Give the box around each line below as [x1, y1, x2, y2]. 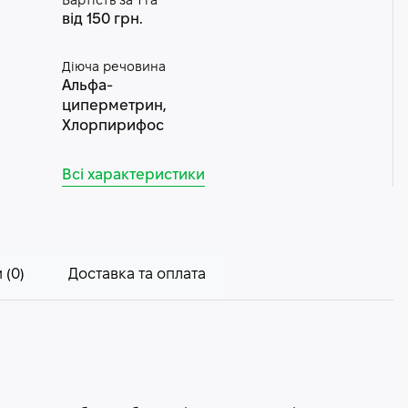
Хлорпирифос [61, 119, 164, 133]
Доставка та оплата [68, 268, 206, 281]
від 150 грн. [61, 13, 143, 26]
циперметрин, [61, 99, 167, 113]
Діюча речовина [61, 62, 166, 74]
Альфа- [61, 79, 113, 93]
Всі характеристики [61, 168, 205, 182]
